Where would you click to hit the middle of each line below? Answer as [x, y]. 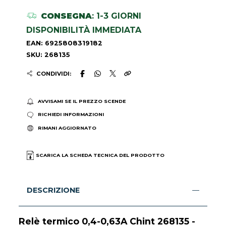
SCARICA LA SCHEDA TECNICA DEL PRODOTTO [100, 155]
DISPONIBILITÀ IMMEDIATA [84, 30]
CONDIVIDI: [53, 73]
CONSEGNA [66, 16]
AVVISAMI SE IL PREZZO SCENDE [81, 101]
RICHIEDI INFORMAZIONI [71, 115]
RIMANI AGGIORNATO [67, 128]
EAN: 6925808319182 [65, 43]
